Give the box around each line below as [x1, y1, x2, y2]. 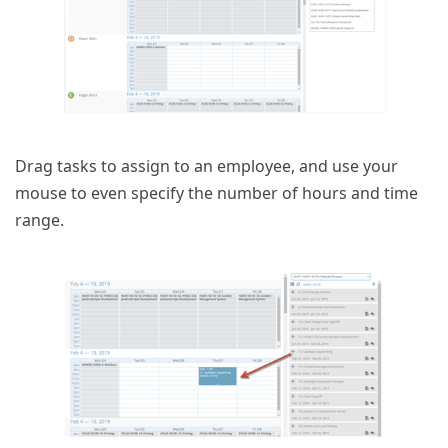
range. [15, 209, 64, 232]
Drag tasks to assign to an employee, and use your [15, 155, 398, 178]
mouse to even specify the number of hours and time [15, 182, 418, 205]
